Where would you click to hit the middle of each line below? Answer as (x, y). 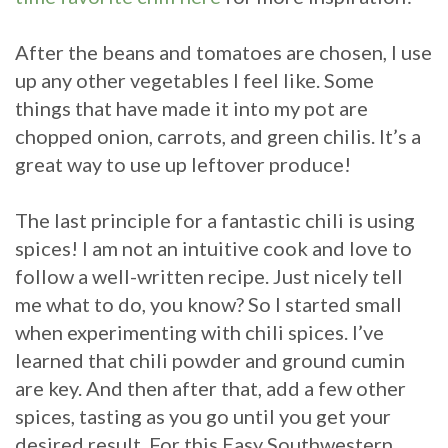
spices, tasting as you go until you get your (203, 416)
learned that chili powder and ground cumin (210, 360)
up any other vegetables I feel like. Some (194, 80)
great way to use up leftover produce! (183, 164)
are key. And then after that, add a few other (210, 388)
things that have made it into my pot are (191, 108)
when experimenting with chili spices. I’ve (199, 332)
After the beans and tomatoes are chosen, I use (223, 52)
